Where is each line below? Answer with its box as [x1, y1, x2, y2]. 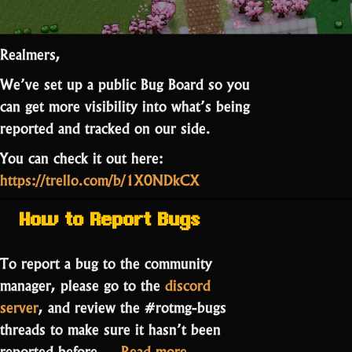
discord [165, 273, 211, 295]
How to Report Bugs [20, 211, 200, 232]
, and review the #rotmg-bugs [38, 295, 226, 317]
